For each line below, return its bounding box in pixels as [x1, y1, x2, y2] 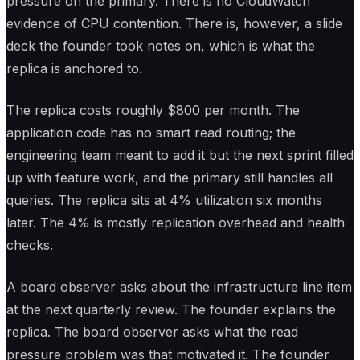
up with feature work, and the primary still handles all [6, 169, 333, 186]
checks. [6, 236, 53, 253]
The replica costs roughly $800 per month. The [6, 101, 300, 118]
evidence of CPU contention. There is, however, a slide [6, 14, 342, 31]
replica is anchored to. [6, 59, 142, 76]
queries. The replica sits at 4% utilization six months [6, 191, 322, 208]
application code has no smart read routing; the [6, 124, 296, 141]
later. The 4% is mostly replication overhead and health [6, 214, 345, 231]
